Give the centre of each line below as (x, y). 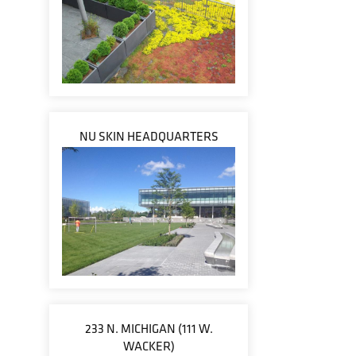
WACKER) (149, 346)
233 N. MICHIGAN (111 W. (149, 329)
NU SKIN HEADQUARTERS (149, 136)
